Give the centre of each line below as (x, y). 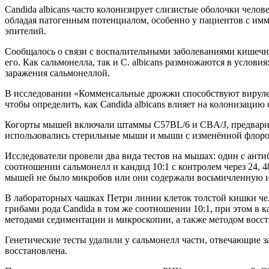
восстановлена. (36, 250)
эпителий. (26, 31)
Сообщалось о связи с (50, 51)
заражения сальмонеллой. (57, 73)
